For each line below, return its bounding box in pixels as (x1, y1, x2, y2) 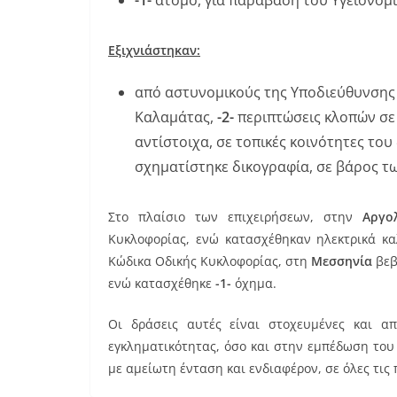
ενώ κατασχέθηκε (108, 274, 215, 292)
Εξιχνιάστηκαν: (108, 41, 200, 58)
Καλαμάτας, (135, 106, 217, 127)
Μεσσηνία (311, 252, 372, 269)
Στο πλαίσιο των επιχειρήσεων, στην (108, 207, 362, 225)
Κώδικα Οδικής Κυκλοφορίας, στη (108, 252, 311, 269)
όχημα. (231, 274, 276, 292)
